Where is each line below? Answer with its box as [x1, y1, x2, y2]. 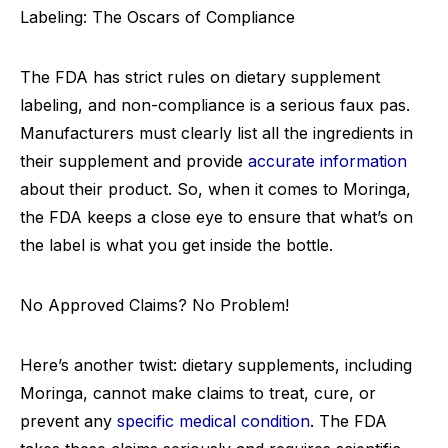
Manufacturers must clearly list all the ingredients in [20, 123, 413, 144]
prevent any [20, 411, 117, 432]
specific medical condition [117, 411, 310, 432]
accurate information [248, 151, 407, 172]
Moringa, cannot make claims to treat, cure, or [20, 383, 376, 404]
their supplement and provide [20, 151, 248, 172]
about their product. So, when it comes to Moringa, [20, 179, 411, 200]
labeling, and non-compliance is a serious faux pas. [20, 95, 410, 116]
